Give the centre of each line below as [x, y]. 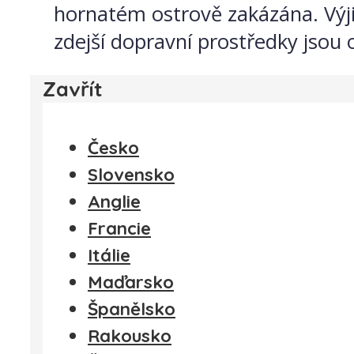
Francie [119, 228]
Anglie [114, 201]
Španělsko [132, 309]
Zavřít [73, 89]
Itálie [109, 255]
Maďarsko [131, 282]
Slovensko [131, 174]
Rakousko [130, 335]
